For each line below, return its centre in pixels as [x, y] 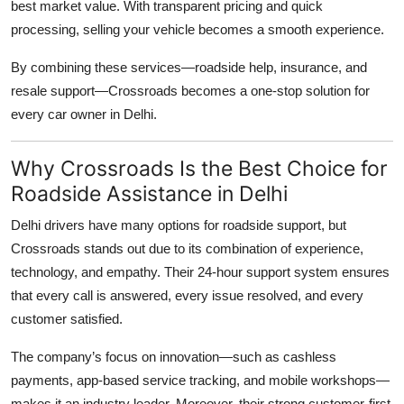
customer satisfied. [67, 319]
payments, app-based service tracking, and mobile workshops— [200, 381]
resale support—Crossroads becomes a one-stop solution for [190, 91]
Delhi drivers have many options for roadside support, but [179, 225]
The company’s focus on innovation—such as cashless [174, 357]
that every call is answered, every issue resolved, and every [187, 296]
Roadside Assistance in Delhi [149, 194]
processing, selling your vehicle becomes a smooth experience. [197, 30]
